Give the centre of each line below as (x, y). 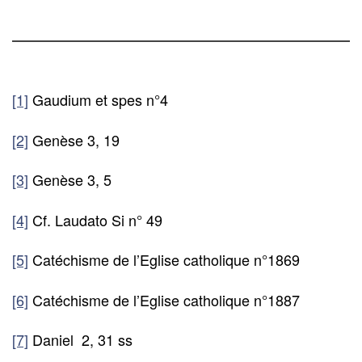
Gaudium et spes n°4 (98, 100)
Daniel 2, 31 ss (80, 340)
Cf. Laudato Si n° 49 (95, 219)
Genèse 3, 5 (70, 180)
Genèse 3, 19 (74, 139)
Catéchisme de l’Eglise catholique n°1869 (164, 260)
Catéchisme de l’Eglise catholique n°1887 (164, 299)
